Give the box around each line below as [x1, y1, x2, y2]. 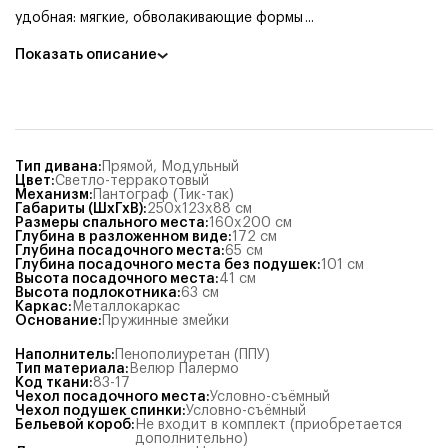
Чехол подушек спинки [15, 404, 182, 418]
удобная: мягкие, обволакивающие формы [15, 11, 303, 25]
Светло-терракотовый [55, 174, 209, 188]
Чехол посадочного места [15, 390, 206, 404]
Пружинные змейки [102, 314, 229, 328]
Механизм [15, 188, 89, 202]
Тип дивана [15, 160, 98, 174]
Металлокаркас [72, 300, 180, 314]
